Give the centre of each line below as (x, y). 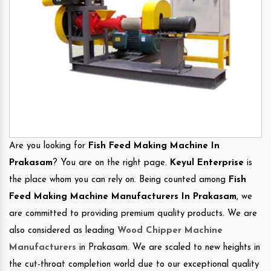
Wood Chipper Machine (170, 230)
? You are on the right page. (111, 163)
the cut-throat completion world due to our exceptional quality (134, 264)
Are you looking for (49, 146)
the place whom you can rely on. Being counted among (119, 180)
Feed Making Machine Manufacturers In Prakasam (123, 197)
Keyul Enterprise (207, 163)
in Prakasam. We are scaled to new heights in (168, 247)
